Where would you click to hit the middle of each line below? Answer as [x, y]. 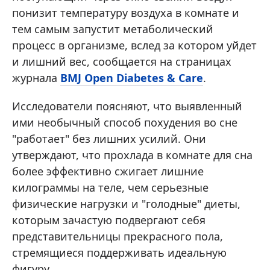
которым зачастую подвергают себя [109, 220]
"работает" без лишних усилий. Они [109, 139]
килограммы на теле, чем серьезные [110, 187]
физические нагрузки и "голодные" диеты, [126, 204]
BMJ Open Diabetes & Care [132, 78]
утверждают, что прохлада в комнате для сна [132, 155]
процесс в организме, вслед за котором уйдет [134, 45]
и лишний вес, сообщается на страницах [122, 61]
